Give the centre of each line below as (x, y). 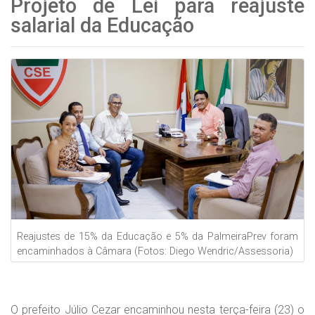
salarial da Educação (102, 25)
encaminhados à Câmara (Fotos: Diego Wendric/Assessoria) (155, 251)
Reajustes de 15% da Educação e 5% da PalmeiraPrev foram (157, 236)
